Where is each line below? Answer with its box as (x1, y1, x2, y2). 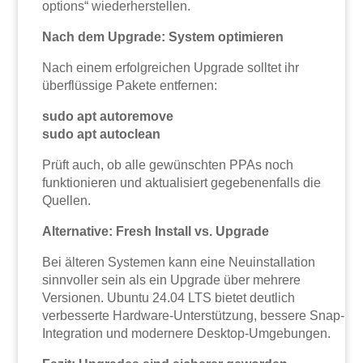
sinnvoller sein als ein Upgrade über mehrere (42, 273, 301, 288)
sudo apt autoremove (42, 109, 174, 124)
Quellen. (42, 194, 92, 208)
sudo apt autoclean (42, 127, 161, 142)
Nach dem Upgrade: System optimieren (42, 30, 284, 45)
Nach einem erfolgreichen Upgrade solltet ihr (42, 61, 300, 75)
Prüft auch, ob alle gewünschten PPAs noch (42, 158, 294, 173)
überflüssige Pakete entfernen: (42, 79, 218, 93)
